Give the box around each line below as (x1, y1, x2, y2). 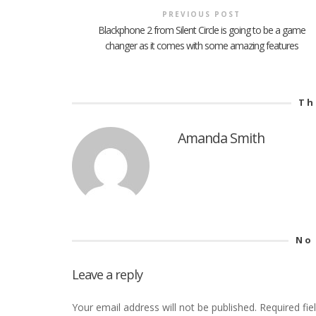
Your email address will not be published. (72, 300, 257, 315)
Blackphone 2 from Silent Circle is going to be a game (97, 23, 305, 37)
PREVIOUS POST (162, 9, 241, 20)
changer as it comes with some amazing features (104, 39, 298, 53)
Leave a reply (72, 266, 142, 284)
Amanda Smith (178, 128, 265, 148)
